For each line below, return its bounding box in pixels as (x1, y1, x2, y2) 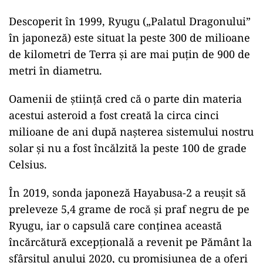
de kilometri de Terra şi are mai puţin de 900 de (9, 47, 250, 61)
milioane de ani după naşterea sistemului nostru (9, 124, 254, 139)
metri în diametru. (9, 63, 102, 77)
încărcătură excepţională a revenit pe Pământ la (9, 235, 252, 249)
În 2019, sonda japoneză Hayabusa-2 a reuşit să (9, 186, 246, 200)
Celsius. (9, 157, 47, 171)
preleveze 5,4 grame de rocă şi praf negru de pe (9, 202, 249, 216)
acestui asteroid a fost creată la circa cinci (9, 108, 219, 122)
